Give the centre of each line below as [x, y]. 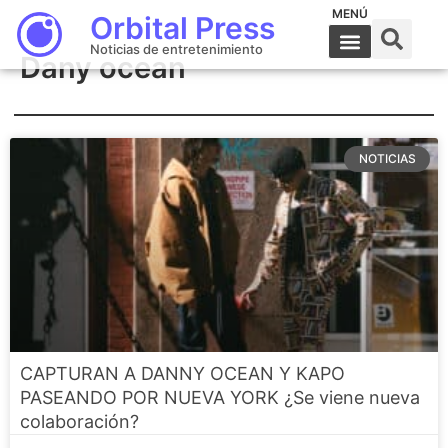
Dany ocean [103, 67]
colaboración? [79, 421]
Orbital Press [182, 28]
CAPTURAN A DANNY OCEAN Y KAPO [182, 373]
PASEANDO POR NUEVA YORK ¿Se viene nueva [220, 397]
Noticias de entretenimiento [176, 49]
